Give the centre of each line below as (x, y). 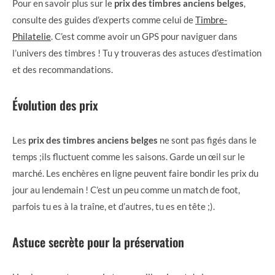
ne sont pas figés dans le (207, 140)
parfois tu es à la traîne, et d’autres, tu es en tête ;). (114, 206)
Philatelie (32, 36)
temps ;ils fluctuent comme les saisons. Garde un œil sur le (129, 156)
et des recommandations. (63, 69)
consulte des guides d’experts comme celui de (104, 19)
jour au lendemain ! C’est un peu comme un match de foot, (126, 189)
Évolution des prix (55, 105)
